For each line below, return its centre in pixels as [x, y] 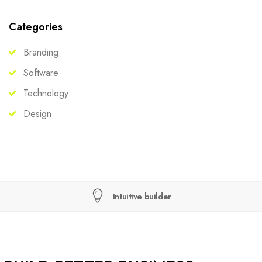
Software [41, 73]
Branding [41, 52]
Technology [46, 93]
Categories [36, 27]
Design [37, 114]
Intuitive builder [142, 196]
